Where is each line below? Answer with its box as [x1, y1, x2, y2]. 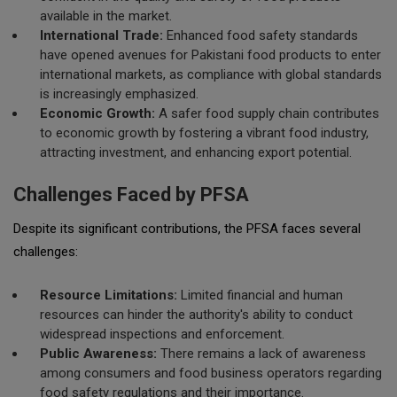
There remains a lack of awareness [157, 346, 366, 362]
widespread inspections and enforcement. [40, 326, 284, 342]
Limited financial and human [177, 287, 343, 303]
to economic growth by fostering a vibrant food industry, [40, 125, 369, 141]
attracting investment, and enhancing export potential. [40, 144, 352, 160]
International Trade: [40, 27, 163, 43]
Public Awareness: [40, 346, 157, 362]
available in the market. [40, 8, 172, 24]
